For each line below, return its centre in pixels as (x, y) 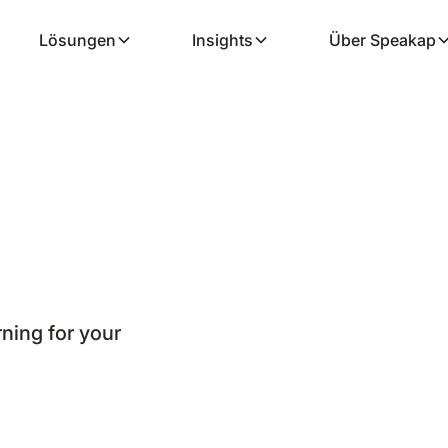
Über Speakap (382, 40)
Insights (222, 40)
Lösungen (77, 40)
